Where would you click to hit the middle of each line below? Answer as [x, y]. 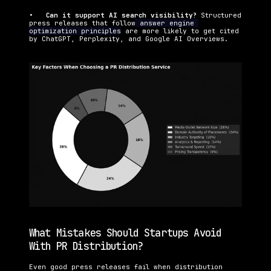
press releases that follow [82, 23]
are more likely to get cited [180, 31]
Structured [221, 15]
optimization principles [75, 31]
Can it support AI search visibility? [123, 15]
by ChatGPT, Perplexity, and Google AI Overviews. [129, 38]
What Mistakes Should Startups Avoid [126, 233]
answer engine [165, 23]
